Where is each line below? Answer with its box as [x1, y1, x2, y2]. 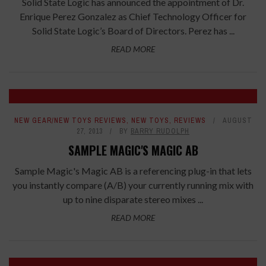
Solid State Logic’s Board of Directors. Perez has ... [31, 24, 235, 36]
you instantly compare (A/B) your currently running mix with [12, 179, 254, 191]
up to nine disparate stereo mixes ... [63, 193, 203, 205]
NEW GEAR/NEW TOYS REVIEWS [14, 115, 126, 125]
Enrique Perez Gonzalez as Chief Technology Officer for [20, 10, 246, 22]
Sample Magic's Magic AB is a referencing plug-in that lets [14, 164, 252, 176]
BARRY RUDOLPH [131, 126, 189, 136]
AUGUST [222, 115, 252, 125]
